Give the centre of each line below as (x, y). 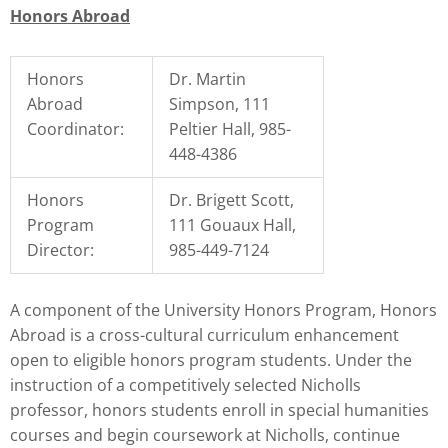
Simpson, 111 (219, 104)
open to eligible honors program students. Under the (211, 359)
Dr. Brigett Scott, (231, 200)
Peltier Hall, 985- (229, 129)
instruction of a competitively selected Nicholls (185, 384)
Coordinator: (75, 129)
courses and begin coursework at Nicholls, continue (205, 434)
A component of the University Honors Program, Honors (223, 309)
